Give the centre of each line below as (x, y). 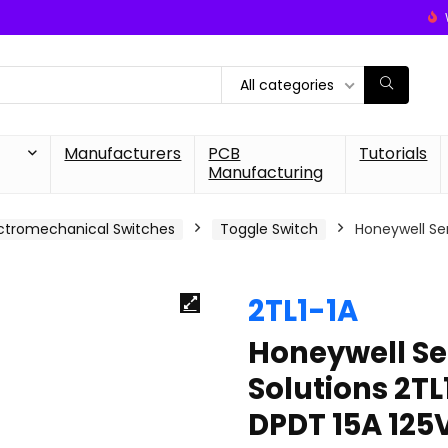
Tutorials (393, 153)
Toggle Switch (269, 229)
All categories (287, 85)
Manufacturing (266, 172)
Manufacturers (123, 153)
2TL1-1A (303, 311)
